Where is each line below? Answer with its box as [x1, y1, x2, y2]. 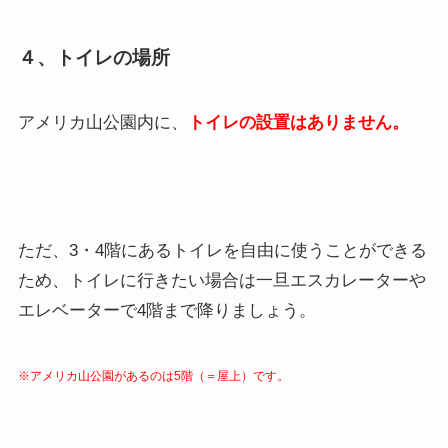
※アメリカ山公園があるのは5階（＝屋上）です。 [17, 369, 289, 384]
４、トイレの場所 [17, 46, 170, 68]
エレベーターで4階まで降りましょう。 [17, 301, 316, 321]
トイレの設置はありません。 [187, 113, 409, 133]
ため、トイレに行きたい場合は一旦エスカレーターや [17, 271, 426, 291]
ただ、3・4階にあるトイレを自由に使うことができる [17, 241, 427, 261]
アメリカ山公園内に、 [17, 113, 188, 133]
